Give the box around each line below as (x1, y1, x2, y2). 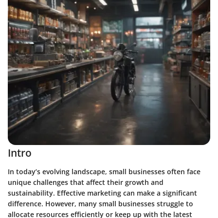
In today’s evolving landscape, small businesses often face (8, 166, 200, 176)
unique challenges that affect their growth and (8, 177, 163, 187)
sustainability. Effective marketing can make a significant (8, 188, 197, 198)
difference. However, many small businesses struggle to (8, 199, 193, 208)
